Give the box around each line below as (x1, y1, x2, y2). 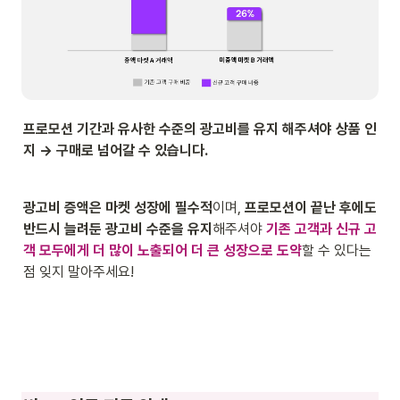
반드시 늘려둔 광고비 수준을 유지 (23, 220, 212, 237)
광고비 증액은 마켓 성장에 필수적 (23, 198, 212, 216)
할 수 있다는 (302, 241, 371, 259)
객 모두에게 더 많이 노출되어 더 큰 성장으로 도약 (23, 241, 302, 259)
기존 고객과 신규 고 (266, 220, 377, 237)
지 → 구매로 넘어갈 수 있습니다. (23, 141, 208, 159)
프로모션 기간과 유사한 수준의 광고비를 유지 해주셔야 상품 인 (23, 120, 377, 137)
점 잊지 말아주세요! (23, 262, 134, 280)
